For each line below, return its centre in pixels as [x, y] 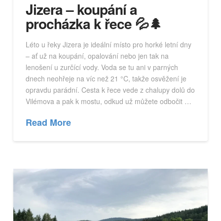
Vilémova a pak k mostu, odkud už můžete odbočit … [108, 101]
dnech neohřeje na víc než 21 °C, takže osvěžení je [106, 79]
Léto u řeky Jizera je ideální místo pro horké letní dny [108, 45]
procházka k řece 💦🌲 [94, 23]
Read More [48, 122]
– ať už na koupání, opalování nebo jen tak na [97, 56]
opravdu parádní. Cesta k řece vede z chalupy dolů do [110, 90]
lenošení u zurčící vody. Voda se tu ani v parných [102, 67]
